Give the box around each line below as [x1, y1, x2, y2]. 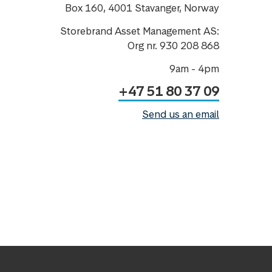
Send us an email [142, 107, 219, 121]
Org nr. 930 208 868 [127, 38, 219, 52]
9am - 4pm [169, 61, 219, 75]
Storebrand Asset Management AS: [60, 24, 219, 38]
